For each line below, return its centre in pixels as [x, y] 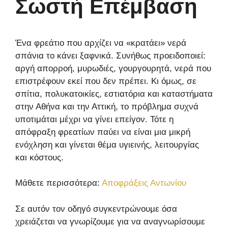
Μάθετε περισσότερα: [59, 183]
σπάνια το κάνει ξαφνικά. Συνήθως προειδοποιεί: [110, 55]
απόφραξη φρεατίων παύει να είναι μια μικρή [103, 132]
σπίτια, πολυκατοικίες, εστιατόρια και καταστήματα [114, 94]
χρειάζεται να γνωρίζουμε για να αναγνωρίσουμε [110, 221]
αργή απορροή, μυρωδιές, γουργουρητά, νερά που [113, 68]
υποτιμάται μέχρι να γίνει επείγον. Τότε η [94, 119]
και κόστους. [39, 157]
